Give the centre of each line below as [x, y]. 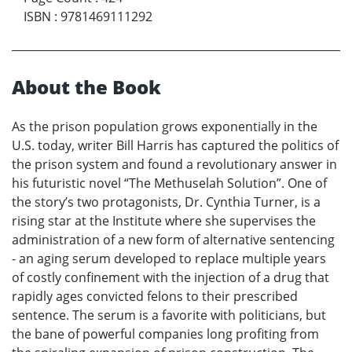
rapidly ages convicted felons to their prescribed [155, 296]
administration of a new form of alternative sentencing [173, 239]
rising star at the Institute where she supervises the [164, 220]
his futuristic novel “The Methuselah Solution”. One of [169, 183]
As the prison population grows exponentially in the [165, 126]
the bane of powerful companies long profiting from [165, 334]
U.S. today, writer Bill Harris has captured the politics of [175, 145]
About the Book [86, 86]
